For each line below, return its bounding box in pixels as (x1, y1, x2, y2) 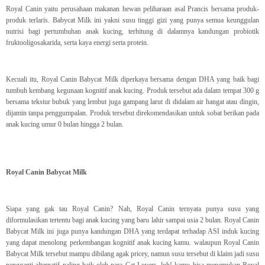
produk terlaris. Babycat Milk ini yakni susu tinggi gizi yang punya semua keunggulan (6, 16, 259, 25)
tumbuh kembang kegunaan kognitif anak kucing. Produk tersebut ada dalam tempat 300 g (6, 86, 259, 95)
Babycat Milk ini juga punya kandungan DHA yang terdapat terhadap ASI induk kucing (6, 227, 259, 236)
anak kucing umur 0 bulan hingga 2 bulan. (6, 120, 124, 129)
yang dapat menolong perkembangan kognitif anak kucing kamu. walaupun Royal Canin (6, 238, 259, 247)
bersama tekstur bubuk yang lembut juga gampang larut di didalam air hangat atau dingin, (6, 98, 259, 106)
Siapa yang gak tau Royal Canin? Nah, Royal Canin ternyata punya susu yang (6, 205, 259, 214)
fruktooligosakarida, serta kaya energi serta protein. (6, 38, 148, 47)
